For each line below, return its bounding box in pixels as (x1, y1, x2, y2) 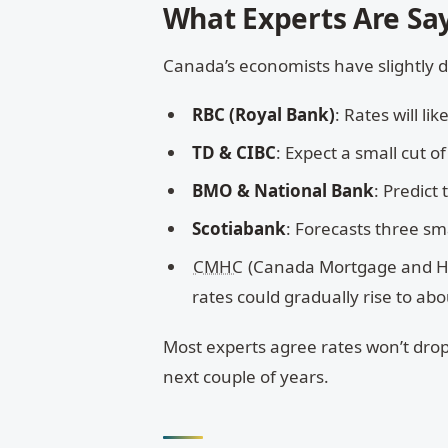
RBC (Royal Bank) (192, 102, 336, 126)
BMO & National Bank (192, 178, 375, 202)
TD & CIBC (192, 140, 277, 164)
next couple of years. (162, 364, 329, 388)
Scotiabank (192, 216, 287, 240)
